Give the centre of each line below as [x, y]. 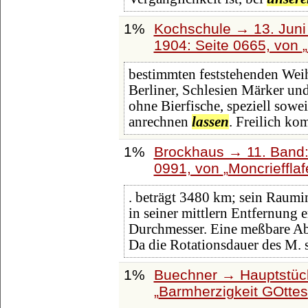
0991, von [188, 168]
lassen [210, 122]
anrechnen [160, 122]
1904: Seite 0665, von [228, 45]
